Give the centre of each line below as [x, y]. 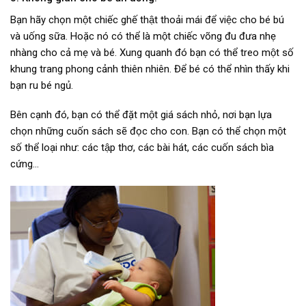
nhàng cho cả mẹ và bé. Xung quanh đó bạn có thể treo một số [152, 52]
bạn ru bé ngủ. [42, 85]
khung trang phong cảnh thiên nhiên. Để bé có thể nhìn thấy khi [150, 69]
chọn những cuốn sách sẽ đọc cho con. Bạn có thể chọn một [148, 131]
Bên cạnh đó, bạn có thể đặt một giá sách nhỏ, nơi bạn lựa [141, 115]
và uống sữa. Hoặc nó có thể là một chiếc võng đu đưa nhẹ [143, 36]
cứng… [25, 164]
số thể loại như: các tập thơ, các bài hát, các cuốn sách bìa [142, 148]
